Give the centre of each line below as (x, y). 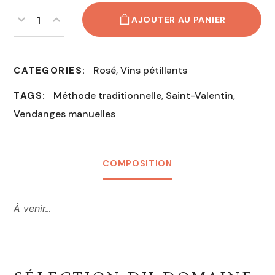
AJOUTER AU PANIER (179, 20)
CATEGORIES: (50, 71)
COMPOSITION (137, 164)
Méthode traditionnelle (107, 96)
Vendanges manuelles (65, 114)
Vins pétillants (153, 71)
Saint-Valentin (199, 96)
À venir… (33, 209)
